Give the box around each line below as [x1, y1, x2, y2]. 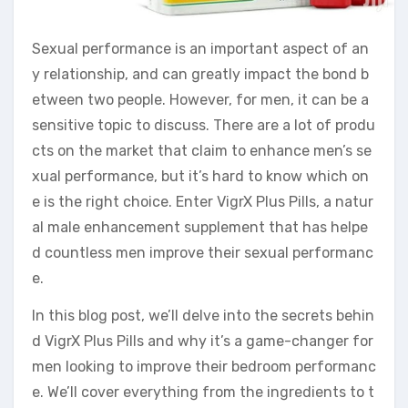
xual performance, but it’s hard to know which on [32, 167, 369, 185]
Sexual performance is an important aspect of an [32, 39, 369, 57]
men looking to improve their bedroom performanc [32, 357, 376, 375]
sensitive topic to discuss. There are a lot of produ [32, 116, 375, 134]
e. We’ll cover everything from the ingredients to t [32, 382, 374, 401]
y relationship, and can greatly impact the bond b [32, 65, 369, 83]
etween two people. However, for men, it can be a [32, 90, 369, 108]
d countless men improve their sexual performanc [32, 243, 373, 261]
